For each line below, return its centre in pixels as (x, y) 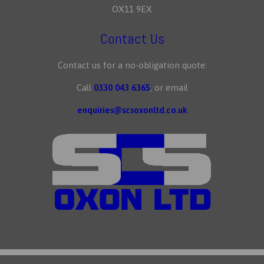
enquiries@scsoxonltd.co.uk (132, 110)
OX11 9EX (132, 9)
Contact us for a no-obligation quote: (132, 65)
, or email (169, 87)
